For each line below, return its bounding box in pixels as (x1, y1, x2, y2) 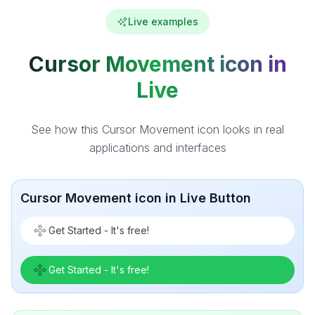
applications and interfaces (89, 141, 226, 155)
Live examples (128, 15, 198, 27)
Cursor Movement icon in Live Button (20, 191, 251, 205)
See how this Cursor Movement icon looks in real (31, 122, 284, 136)
